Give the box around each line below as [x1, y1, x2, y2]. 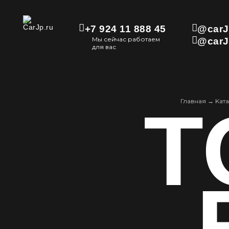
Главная [180, 97, 206, 105]
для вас [92, 43, 117, 51]
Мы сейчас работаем [92, 35, 161, 43]
